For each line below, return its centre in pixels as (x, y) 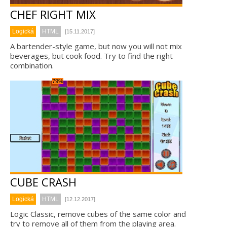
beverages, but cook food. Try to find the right (91, 56)
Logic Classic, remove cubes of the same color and (98, 214)
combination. (32, 65)
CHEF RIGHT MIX (53, 14)
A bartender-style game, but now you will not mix (96, 46)
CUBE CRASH (43, 182)
